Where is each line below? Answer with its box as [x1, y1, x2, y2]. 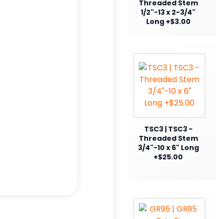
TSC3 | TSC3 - [144, 124, 193, 134]
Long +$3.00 [146, 16, 191, 26]
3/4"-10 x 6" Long [137, 142, 199, 153]
